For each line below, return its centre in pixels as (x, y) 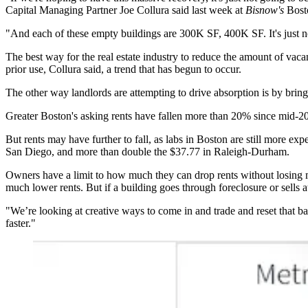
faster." (21, 223)
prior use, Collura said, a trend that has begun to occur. (123, 69)
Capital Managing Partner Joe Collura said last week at (125, 10)
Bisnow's (265, 10)
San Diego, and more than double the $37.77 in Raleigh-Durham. (147, 152)
